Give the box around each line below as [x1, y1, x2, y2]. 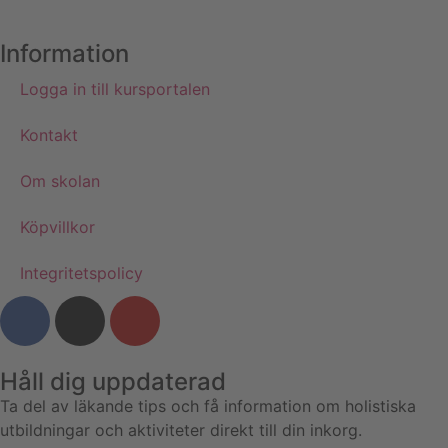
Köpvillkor [20, 216, 95, 237]
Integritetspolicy [20, 262, 143, 283]
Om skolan [20, 170, 100, 191]
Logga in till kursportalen [20, 78, 210, 99]
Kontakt [20, 124, 78, 145]
